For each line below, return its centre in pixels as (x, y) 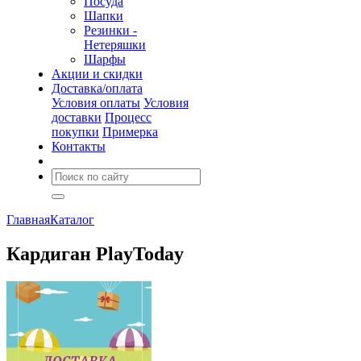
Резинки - (110, 30)
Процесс (128, 117)
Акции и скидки (97, 74)
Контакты (79, 146)
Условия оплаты (96, 103)
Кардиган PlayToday (95, 253)
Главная (28, 220)
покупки (75, 132)
